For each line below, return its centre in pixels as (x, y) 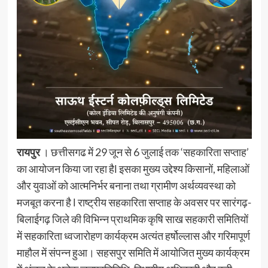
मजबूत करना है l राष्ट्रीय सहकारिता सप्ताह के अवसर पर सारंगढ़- (134, 202)
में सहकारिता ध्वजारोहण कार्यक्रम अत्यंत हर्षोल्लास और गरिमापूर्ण (133, 235)
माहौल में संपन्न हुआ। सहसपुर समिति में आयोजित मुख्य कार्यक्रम (133, 252)
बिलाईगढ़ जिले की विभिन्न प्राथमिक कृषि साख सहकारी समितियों (132, 219)
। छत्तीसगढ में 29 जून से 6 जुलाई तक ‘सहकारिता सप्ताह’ (144, 152)
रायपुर (28, 152)
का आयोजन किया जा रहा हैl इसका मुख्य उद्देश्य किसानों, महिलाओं (133, 168)
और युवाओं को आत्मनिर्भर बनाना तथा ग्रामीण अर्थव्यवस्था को (126, 185)
